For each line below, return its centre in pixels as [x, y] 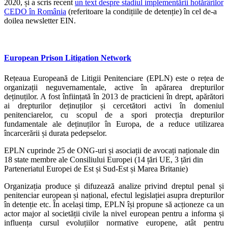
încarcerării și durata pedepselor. [55, 133]
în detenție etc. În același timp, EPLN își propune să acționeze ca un [114, 204]
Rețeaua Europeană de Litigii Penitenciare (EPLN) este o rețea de [114, 78]
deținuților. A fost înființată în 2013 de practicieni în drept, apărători [114, 96]
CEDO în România [35, 12]
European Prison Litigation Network [68, 58]
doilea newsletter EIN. [40, 21]
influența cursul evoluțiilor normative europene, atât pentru [114, 222]
